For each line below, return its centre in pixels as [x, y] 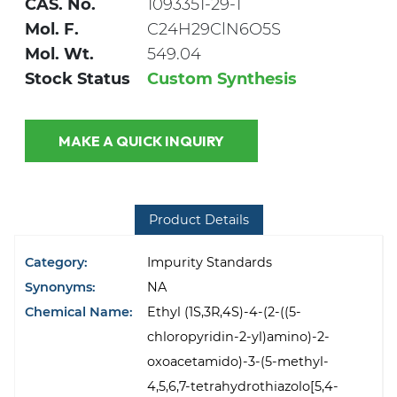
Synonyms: [61, 288]
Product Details [198, 219]
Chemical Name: [79, 312]
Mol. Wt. [59, 54]
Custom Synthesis [222, 79]
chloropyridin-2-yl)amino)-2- [239, 337]
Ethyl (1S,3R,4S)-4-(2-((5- [225, 312]
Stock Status [78, 79]
